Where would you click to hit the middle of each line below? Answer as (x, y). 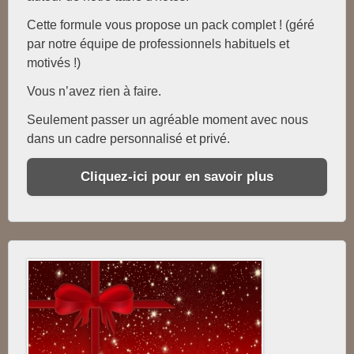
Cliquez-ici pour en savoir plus (177, 176)
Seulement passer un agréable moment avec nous (167, 119)
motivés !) (53, 62)
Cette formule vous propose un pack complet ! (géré (170, 24)
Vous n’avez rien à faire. (94, 91)
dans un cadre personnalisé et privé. (130, 138)
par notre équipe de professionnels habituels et (158, 43)
